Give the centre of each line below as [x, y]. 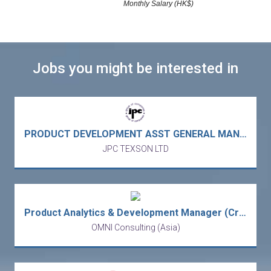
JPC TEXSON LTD [135, 149]
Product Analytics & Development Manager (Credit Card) [243, 212]
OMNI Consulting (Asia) [135, 227]
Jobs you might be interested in [135, 68]
